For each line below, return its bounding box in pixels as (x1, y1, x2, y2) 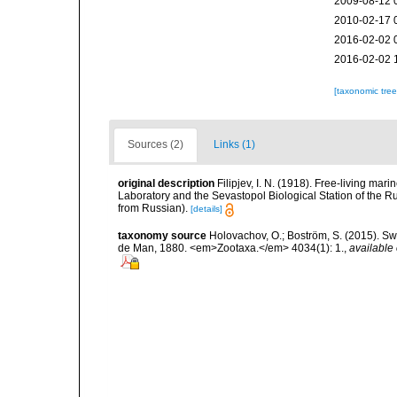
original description (118, 177, 214, 191)
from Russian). (118, 202, 188, 215)
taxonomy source (118, 229, 206, 242)
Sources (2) (128, 138, 183, 152)
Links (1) (214, 138, 255, 152)
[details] (191, 204, 222, 214)
